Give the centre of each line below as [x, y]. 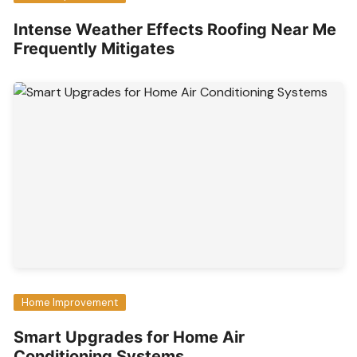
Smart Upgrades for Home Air [129, 337]
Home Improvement [70, 303]
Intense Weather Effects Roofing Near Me [175, 30]
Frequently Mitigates [96, 49]
